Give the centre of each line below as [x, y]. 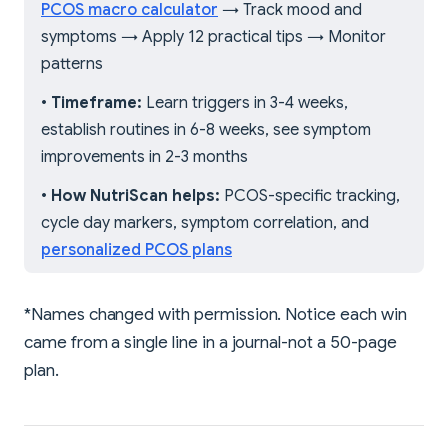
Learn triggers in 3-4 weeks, [245, 102]
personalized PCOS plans [136, 249]
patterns [72, 63]
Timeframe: [96, 102]
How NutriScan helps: [135, 195]
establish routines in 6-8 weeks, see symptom [206, 129]
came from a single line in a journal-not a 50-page [210, 342]
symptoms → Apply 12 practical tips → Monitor [213, 36]
